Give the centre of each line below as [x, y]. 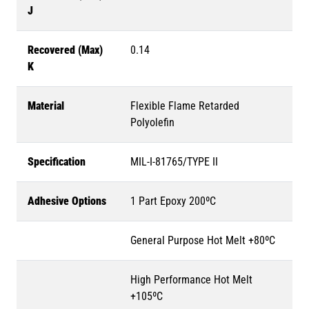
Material [46, 106]
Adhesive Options [67, 201]
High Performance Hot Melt [191, 279]
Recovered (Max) [65, 50]
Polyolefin [152, 122]
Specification [57, 161]
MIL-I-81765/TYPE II [174, 161]
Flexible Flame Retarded [185, 106]
